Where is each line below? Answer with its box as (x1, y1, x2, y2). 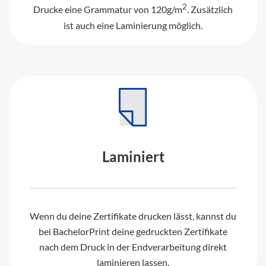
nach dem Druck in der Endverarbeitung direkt (39, 240, 227, 252)
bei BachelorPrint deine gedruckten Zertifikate (39, 225, 227, 237)
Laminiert (102, 147, 164, 165)
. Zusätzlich (187, 4, 233, 15)
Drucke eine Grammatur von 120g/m (33, 4, 182, 15)
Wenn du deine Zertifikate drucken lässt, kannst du (30, 210, 236, 221)
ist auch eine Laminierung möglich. (64, 19, 202, 31)
